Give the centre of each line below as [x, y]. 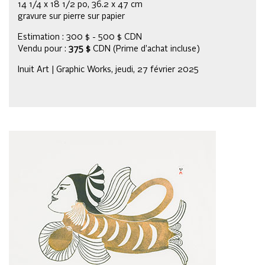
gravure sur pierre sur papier [71, 16]
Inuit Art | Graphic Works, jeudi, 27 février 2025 [108, 70]
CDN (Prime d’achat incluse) [145, 49]
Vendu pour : [43, 49]
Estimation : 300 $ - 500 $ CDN [80, 37]
